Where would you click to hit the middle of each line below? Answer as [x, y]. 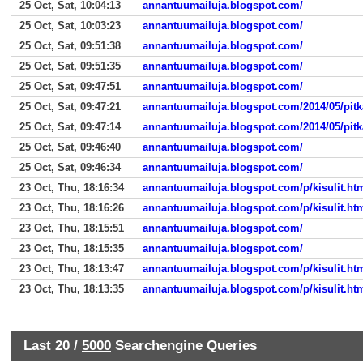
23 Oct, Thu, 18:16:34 [72, 188]
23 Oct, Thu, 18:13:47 [72, 269]
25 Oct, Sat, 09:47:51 [70, 86]
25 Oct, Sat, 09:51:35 [70, 66]
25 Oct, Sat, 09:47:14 [70, 127]
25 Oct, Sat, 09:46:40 [70, 147]
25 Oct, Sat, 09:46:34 [70, 167]
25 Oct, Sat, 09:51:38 [70, 46]
